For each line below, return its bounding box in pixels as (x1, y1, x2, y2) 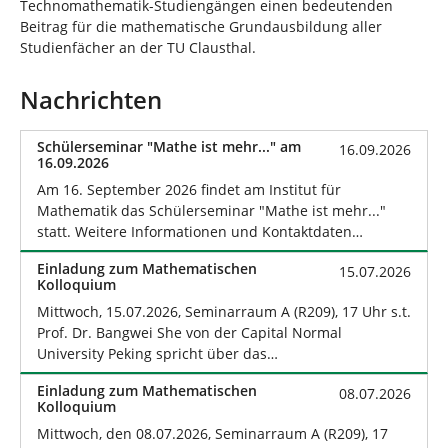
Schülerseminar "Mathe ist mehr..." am (37, 137, 301, 157)
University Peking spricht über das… (37, 344, 278, 364)
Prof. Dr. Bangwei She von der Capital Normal (37, 323, 342, 343)
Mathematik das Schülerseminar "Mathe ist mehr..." (37, 201, 386, 221)
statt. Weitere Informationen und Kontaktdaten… (37, 222, 363, 242)
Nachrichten (20, 84, 162, 117)
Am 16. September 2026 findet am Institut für (37, 180, 341, 200)
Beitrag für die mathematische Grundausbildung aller (20, 17, 382, 37)
